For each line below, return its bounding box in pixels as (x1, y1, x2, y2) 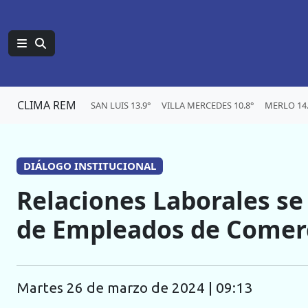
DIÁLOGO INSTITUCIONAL (23, 159, 156, 173)
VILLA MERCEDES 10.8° (162, 98, 254, 111)
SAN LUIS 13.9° (91, 98, 151, 111)
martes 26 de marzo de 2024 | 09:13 (30, 280, 252, 296)
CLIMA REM (17, 98, 76, 113)
